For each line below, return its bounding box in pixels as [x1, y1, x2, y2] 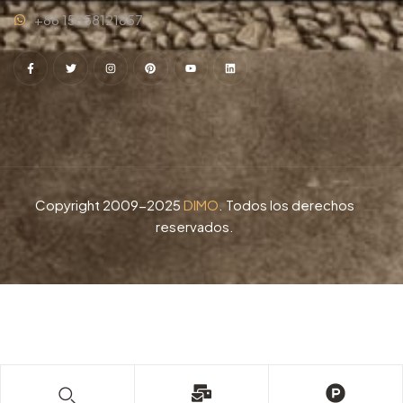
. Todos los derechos [219, 195, 354, 213]
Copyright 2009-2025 [35, 195, 184, 213]
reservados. [156, 217, 234, 235]
